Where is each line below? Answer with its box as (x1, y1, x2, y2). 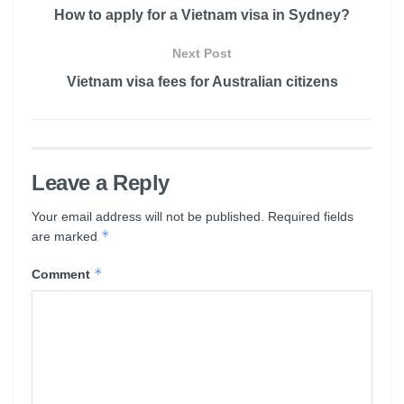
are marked (32, 228, 101, 243)
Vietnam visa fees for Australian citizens (66, 73, 338, 89)
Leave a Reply (32, 170, 170, 195)
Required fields (268, 208, 353, 224)
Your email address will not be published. (32, 208, 264, 224)
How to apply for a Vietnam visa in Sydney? (54, 6, 350, 23)
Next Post (172, 45, 232, 60)
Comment (32, 266, 94, 281)
